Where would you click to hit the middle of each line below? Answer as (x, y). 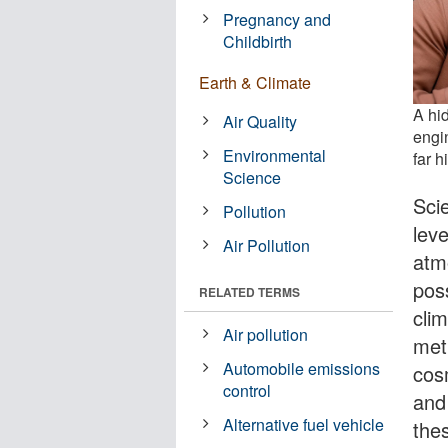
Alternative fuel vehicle (304, 424)
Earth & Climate (255, 82)
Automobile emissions (302, 368)
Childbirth (258, 41)
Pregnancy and (277, 19)
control (247, 390)
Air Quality (260, 121)
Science (252, 177)
